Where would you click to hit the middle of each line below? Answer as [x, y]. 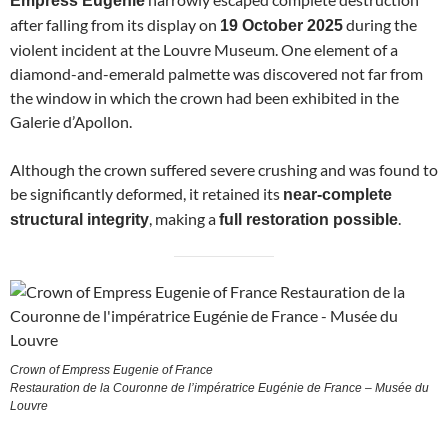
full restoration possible [308, 219]
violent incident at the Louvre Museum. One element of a [204, 49]
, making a [184, 218]
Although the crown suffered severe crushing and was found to [224, 169]
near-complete [337, 194]
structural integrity [79, 219]
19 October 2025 [281, 25]
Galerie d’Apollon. [71, 121]
